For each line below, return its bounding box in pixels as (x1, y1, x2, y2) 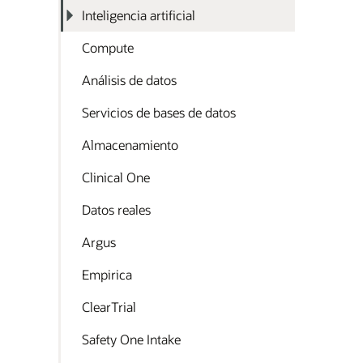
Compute (82, 39, 134, 56)
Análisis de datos (82, 71, 177, 88)
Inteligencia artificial (82, 6, 195, 23)
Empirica (82, 266, 132, 283)
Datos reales (82, 201, 151, 218)
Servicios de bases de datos (82, 104, 236, 121)
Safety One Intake (82, 331, 181, 348)
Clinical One (82, 169, 150, 186)
